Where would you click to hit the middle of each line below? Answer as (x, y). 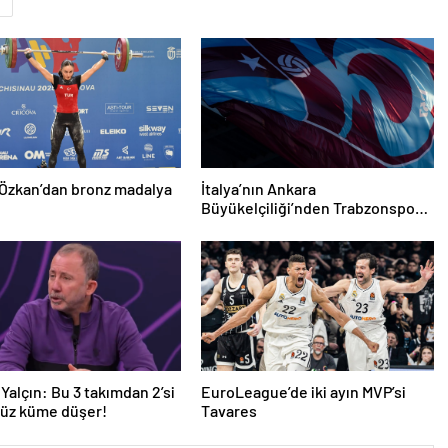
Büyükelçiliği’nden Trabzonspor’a (316, 207)
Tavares (228, 410)
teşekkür (232, 226)
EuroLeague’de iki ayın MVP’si (303, 391)
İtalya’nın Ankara (258, 188)
